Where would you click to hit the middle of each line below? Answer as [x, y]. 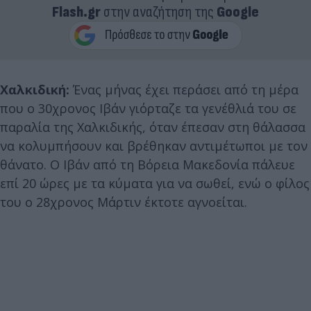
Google [238, 12]
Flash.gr [76, 12]
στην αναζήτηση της [159, 12]
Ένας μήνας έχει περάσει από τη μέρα [184, 90]
